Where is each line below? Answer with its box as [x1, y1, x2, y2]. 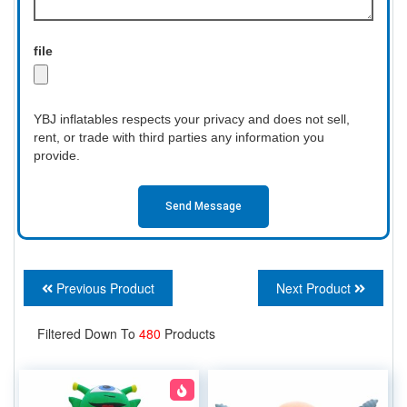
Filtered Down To [37, 323, 139, 342]
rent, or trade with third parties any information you [34, 129, 324, 144]
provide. [34, 147, 80, 163]
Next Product [276, 278, 354, 297]
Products [164, 323, 215, 342]
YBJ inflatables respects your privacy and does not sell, [34, 111, 350, 126]
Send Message [165, 200, 242, 213]
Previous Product [53, 278, 154, 297]
